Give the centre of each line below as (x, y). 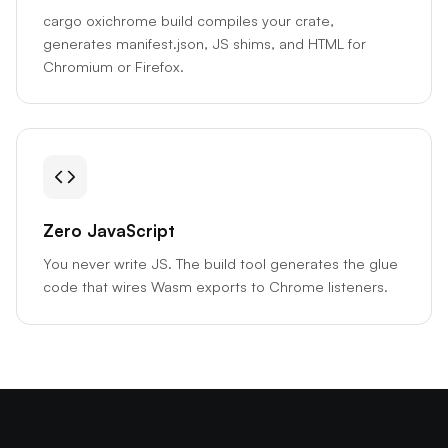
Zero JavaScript (108, 231)
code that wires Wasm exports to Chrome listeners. (215, 286)
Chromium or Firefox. (113, 65)
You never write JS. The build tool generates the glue (220, 263)
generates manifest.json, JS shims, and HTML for (204, 42)
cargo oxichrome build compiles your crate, (188, 19)
